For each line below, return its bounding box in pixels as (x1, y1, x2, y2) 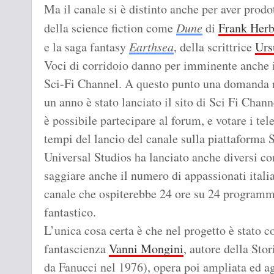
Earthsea (129, 39, 174, 55)
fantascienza (44, 240, 109, 257)
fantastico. (44, 204, 96, 221)
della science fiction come (44, 20, 176, 37)
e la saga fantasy (44, 39, 129, 56)
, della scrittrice (174, 39, 255, 56)
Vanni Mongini (109, 240, 183, 257)
